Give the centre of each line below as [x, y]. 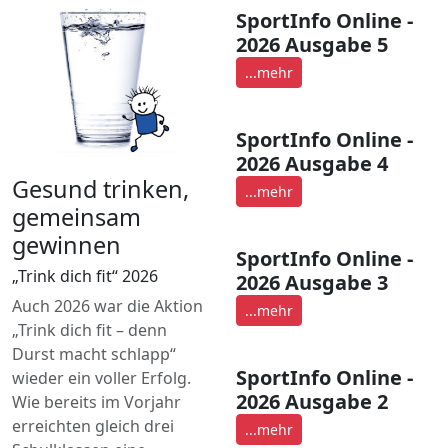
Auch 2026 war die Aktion [107, 305]
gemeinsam [76, 216]
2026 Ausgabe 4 [312, 163]
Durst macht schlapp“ [94, 353]
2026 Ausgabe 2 [312, 401]
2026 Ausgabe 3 [312, 282]
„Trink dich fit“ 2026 [85, 275]
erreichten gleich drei [93, 425]
